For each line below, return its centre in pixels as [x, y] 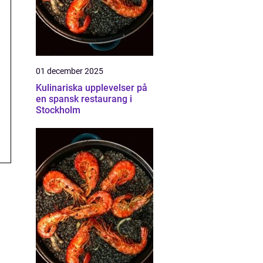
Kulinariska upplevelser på [92, 88]
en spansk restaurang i [84, 99]
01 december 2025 [70, 71]
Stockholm [58, 110]
